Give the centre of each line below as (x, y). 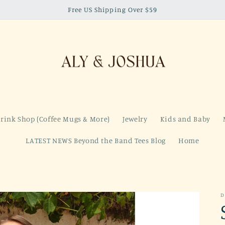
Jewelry (135, 119)
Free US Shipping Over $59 (113, 9)
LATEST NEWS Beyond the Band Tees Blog (96, 141)
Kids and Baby (185, 119)
